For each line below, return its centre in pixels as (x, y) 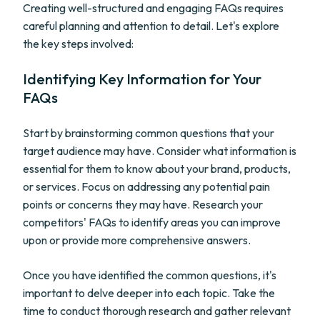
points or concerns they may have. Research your (143, 204)
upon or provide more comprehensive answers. (137, 240)
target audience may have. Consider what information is (160, 151)
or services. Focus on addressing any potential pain (146, 186)
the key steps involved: (78, 44)
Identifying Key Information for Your (142, 79)
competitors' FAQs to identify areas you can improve (152, 222)
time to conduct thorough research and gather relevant (157, 311)
